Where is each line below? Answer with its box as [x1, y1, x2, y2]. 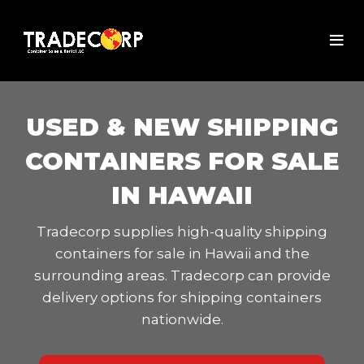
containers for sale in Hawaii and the [54, 245, 310, 262]
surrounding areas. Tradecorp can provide [33, 266, 331, 284]
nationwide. [141, 310, 223, 327]
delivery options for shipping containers [42, 288, 322, 305]
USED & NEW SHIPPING [26, 111, 338, 142]
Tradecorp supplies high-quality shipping [37, 223, 327, 240]
